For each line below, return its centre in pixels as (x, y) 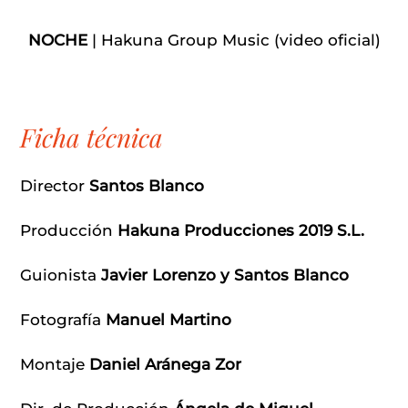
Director (55, 185)
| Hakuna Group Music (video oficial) (236, 40)
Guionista (61, 275)
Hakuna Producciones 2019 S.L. (241, 230)
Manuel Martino (168, 319)
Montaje (55, 364)
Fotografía (63, 319)
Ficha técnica (92, 137)
